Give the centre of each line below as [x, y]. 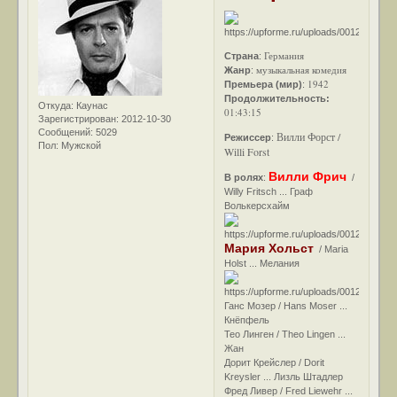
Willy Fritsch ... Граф [269, 191]
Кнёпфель [247, 319]
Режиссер [248, 137]
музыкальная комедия [302, 69]
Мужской [80, 145]
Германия [284, 55]
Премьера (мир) [264, 84]
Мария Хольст [269, 248]
